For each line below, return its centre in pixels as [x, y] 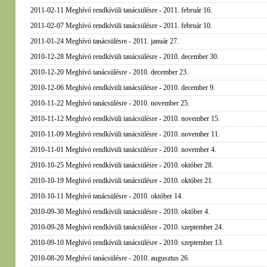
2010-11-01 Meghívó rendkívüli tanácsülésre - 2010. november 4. [123, 150]
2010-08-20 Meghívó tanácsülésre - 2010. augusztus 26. [110, 258]
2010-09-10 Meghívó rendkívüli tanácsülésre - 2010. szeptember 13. [127, 243]
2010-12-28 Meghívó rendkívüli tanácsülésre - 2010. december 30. [124, 57]
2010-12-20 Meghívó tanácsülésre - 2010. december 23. [109, 72]
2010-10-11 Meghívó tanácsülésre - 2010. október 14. [106, 196]
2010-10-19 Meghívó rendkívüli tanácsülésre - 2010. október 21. [122, 181]
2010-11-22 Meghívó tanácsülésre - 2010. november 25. [110, 103]
